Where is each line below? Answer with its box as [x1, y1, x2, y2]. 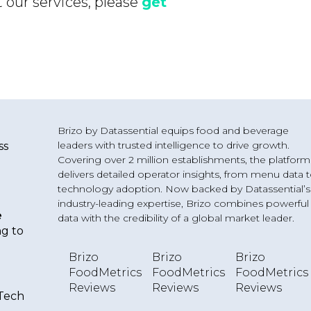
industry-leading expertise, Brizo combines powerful [58, 197, 310, 210]
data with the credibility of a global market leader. [58, 212, 295, 224]
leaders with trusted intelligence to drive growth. [58, 139, 290, 151]
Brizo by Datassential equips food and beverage [58, 124, 289, 137]
